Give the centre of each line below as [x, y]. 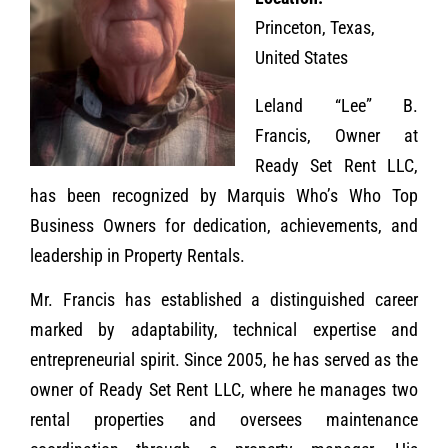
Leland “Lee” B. [336, 105]
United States [301, 57]
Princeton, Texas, [315, 27]
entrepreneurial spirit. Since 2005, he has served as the [224, 360]
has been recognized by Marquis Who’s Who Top [224, 195]
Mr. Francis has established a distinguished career [224, 300]
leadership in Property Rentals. [137, 255]
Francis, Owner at [336, 135]
